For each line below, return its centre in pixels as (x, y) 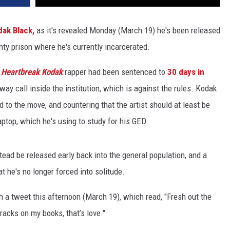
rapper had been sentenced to (115, 72)
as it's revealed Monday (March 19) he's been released (127, 31)
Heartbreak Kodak (32, 72)
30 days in (186, 72)
